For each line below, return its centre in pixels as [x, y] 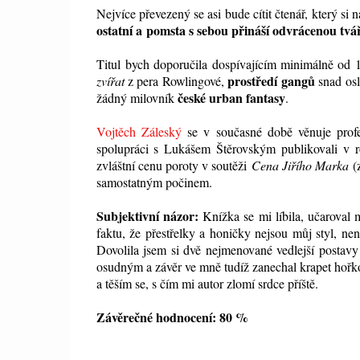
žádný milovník [137, 98]
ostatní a [119, 31]
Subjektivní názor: [147, 216]
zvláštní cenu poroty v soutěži [174, 166]
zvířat [110, 81]
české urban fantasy [231, 98]
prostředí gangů [273, 81]
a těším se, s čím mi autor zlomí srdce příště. [207, 284]
